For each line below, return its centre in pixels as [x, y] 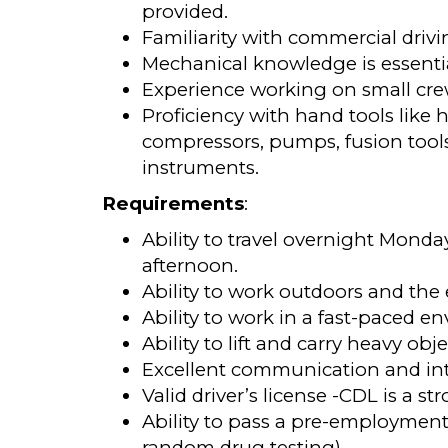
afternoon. [190, 265]
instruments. [200, 167]
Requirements [173, 203]
